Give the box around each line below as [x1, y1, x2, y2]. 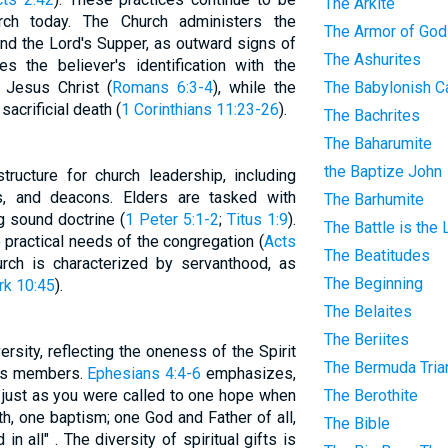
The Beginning [323, 274, 423, 293]
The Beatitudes [323, 246, 430, 265]
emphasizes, [201, 364, 296, 383]
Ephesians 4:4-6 [87, 364, 202, 383]
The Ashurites [323, 50, 421, 69]
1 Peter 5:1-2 [125, 210, 220, 229]
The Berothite [323, 386, 418, 405]
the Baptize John [323, 162, 442, 181]
